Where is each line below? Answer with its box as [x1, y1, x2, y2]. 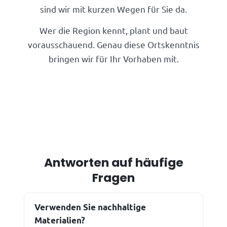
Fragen [92, 169, 135, 186]
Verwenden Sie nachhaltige [34, 202, 146, 213]
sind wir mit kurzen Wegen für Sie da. [40, 4, 187, 15]
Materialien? [34, 215, 86, 226]
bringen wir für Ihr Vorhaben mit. [48, 53, 179, 64]
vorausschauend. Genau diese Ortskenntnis [27, 39, 200, 50]
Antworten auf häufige [44, 154, 183, 171]
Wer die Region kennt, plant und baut [39, 25, 188, 36]
